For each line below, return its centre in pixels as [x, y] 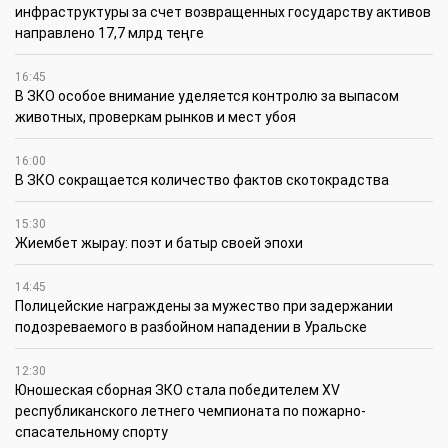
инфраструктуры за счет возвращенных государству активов [223, 12]
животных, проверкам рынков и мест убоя [155, 117]
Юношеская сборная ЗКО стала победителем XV [177, 390]
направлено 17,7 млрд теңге [109, 33]
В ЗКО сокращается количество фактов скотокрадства [202, 180]
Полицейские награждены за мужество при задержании [204, 306]
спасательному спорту [91, 432]
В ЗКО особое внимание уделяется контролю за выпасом [207, 96]
